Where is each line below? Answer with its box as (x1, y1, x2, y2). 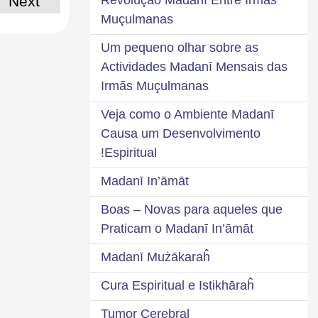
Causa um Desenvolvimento (101, 126, 261, 141)
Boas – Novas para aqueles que (101, 202, 283, 216)
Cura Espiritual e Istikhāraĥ (101, 278, 254, 292)
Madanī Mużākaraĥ (101, 249, 210, 264)
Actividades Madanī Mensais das (101, 59, 287, 74)
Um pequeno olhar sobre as (101, 40, 258, 55)
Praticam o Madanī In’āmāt (101, 221, 253, 236)
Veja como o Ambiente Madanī (101, 106, 274, 121)
